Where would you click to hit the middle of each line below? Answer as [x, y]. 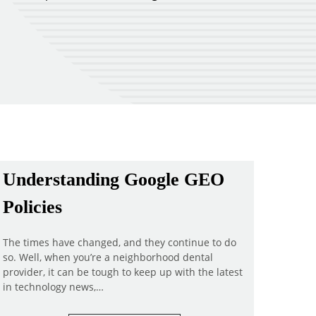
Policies [32, 207]
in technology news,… [53, 287]
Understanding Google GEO [114, 179]
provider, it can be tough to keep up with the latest [123, 272]
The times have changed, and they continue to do [120, 242]
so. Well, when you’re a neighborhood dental [108, 257]
